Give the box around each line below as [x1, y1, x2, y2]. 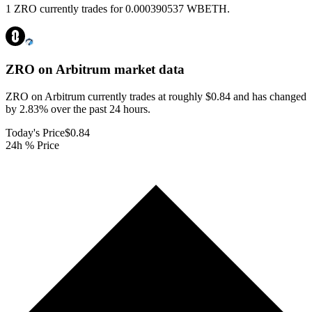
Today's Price [6, 126, 65, 139]
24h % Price [6, 139, 59, 151]
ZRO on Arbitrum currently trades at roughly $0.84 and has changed [6, 90, 306, 102]
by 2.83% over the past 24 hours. [6, 102, 150, 115]
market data [111, 62, 185, 77]
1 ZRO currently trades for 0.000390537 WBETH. [6, 3, 230, 15]
